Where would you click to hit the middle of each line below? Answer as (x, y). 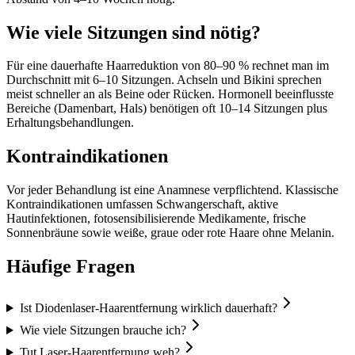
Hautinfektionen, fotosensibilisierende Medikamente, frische (156, 219)
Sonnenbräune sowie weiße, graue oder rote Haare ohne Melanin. (170, 233)
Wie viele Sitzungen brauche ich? (103, 330)
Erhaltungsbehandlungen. (70, 123)
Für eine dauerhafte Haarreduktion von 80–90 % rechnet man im (168, 66)
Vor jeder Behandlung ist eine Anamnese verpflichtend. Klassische (172, 190)
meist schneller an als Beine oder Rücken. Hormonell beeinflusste (170, 94)
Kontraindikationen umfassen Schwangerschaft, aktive (142, 204)
